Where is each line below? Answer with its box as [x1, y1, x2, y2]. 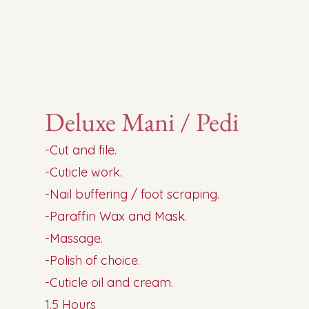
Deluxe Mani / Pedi [45, 105, 239, 139]
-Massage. [45, 230, 103, 246]
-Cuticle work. [45, 164, 123, 180]
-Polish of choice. [45, 252, 141, 268]
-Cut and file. [45, 142, 117, 158]
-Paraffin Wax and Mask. [45, 208, 188, 224]
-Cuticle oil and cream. [45, 275, 174, 290]
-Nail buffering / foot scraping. [45, 186, 220, 202]
